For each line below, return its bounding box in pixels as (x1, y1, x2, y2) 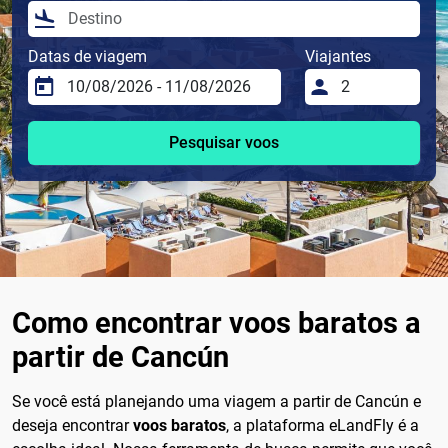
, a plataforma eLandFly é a (226, 416, 419, 436)
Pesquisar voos (169, 133, 279, 153)
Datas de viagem (28, 47, 147, 67)
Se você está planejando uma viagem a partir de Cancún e (12, 392, 421, 412)
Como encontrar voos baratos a (12, 306, 421, 341)
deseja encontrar (12, 416, 133, 436)
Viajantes (305, 47, 372, 67)
